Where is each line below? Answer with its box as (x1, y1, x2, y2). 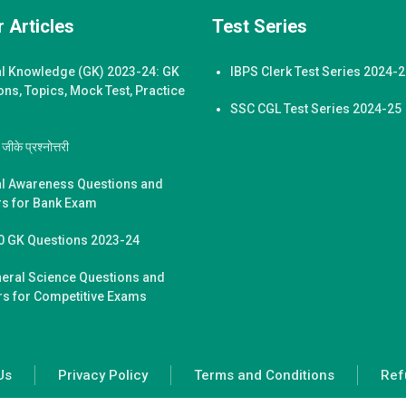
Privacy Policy (58, 366, 148, 383)
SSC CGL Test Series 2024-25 (230, 101, 401, 116)
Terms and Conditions (194, 366, 334, 383)
